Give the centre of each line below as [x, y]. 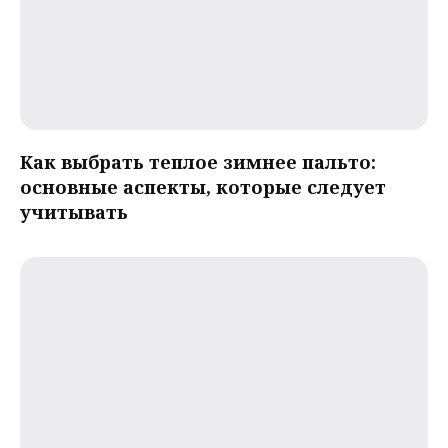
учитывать [74, 211]
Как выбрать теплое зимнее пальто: [198, 161]
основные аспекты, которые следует [203, 186]
